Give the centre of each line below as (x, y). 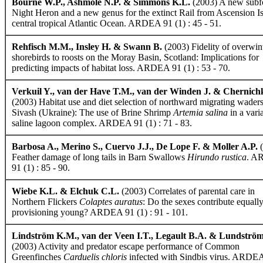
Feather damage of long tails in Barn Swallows (100, 157)
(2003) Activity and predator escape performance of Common (126, 246)
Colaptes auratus (111, 202)
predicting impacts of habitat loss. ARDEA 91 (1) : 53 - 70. (121, 68)
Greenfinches (38, 257)
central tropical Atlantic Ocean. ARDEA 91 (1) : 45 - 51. (117, 23)
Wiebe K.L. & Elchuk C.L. (65, 191)
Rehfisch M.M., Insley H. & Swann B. (87, 47)
